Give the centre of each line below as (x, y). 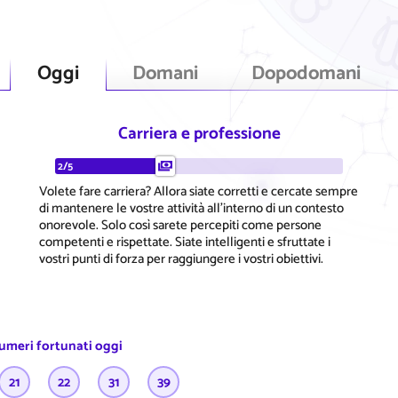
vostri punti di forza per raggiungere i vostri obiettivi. (181, 259)
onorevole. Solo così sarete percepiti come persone (180, 225)
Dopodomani (306, 73)
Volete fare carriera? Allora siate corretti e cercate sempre (199, 191)
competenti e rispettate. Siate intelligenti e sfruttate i (185, 242)
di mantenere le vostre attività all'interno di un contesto (191, 208)
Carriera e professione (199, 133)
